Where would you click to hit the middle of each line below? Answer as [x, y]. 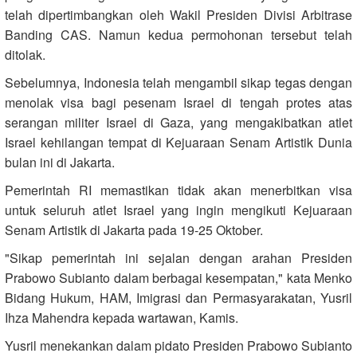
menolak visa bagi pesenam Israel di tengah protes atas [178, 102]
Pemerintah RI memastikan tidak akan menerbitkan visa [178, 190]
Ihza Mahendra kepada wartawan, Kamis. [122, 317]
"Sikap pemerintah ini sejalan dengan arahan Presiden [178, 257]
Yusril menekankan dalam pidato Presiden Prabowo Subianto [178, 345]
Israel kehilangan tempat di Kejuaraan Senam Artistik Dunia [178, 142]
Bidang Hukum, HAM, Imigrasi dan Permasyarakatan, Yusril [178, 297]
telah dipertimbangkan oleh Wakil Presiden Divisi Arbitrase [178, 14]
